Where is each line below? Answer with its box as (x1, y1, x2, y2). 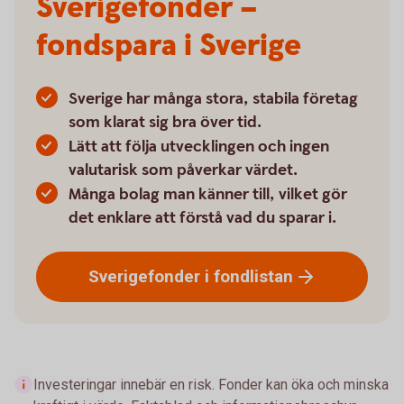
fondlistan (213, 265, 293, 287)
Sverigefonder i (87, 265, 214, 287)
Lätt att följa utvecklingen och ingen (69, 136, 329, 157)
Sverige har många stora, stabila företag (69, 88, 358, 109)
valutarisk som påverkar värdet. (69, 160, 298, 180)
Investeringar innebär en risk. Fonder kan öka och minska (33, 376, 389, 393)
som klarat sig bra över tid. (69, 112, 262, 133)
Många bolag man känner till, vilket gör (69, 184, 347, 205)
